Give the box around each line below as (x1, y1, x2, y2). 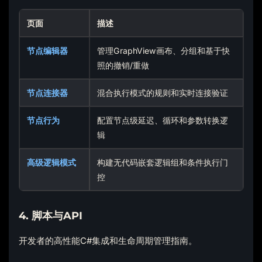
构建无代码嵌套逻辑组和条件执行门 (97, 157, 229, 168)
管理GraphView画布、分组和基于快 (97, 46, 230, 56)
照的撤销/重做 (97, 60, 150, 71)
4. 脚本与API (18, 209, 82, 222)
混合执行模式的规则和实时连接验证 (97, 88, 229, 98)
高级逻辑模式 (27, 157, 77, 168)
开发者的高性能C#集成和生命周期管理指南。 (18, 235, 197, 246)
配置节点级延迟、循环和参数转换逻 (97, 115, 229, 126)
